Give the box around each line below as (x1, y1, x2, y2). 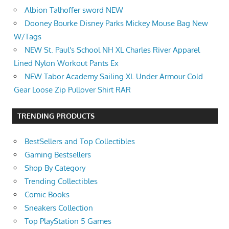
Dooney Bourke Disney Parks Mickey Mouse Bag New (25, 18, 208, 28)
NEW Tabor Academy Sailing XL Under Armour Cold (25, 72, 203, 81)
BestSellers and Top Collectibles (25, 136, 135, 147)
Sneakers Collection (25, 203, 93, 213)
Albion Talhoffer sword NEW (25, 5, 123, 15)
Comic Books (25, 190, 70, 200)
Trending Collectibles (25, 176, 98, 187)
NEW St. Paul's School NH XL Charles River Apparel (25, 45, 200, 55)
